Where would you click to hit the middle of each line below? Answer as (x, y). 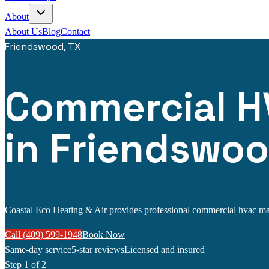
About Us (23, 32)
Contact (75, 32)
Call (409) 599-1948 (44, 234)
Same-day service (38, 249)
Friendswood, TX (43, 47)
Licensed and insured (165, 249)
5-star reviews (98, 249)
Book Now (104, 234)
